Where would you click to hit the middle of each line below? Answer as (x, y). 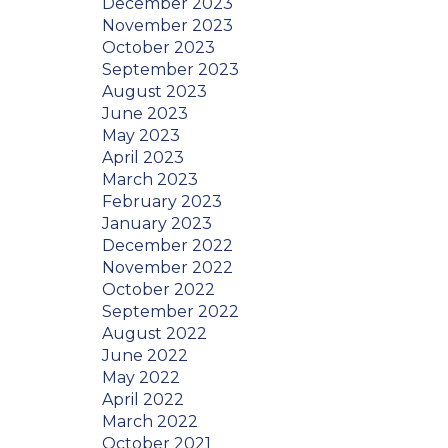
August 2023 (154, 92)
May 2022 (141, 378)
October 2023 (158, 48)
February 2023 (162, 202)
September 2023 (170, 70)
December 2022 (167, 246)
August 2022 (154, 334)
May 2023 (141, 136)
